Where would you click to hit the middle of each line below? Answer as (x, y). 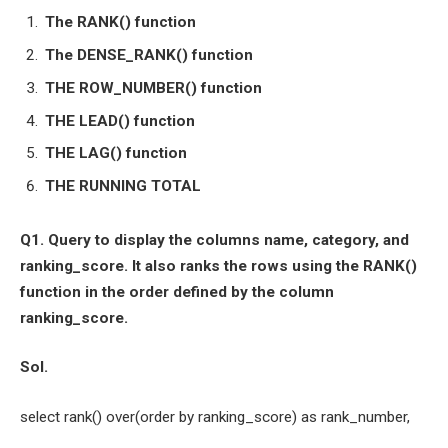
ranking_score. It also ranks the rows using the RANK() (218, 265)
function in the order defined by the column (177, 291)
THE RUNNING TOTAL (123, 186)
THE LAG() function (116, 153)
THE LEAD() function (120, 120)
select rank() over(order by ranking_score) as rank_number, (215, 416)
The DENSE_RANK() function (149, 55)
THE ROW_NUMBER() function (153, 87)
